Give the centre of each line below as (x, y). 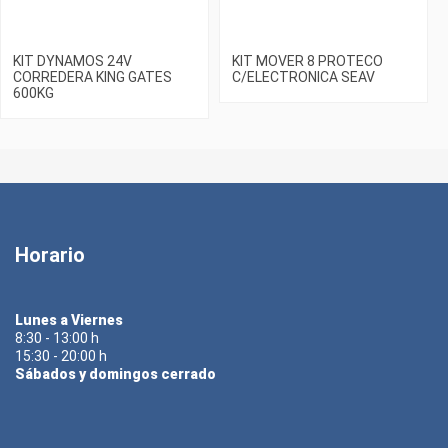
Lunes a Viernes (69, 320)
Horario (50, 255)
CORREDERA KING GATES (92, 76)
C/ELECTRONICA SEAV (303, 76)
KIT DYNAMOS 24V (72, 60)
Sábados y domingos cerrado (115, 374)
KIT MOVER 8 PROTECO (307, 60)
